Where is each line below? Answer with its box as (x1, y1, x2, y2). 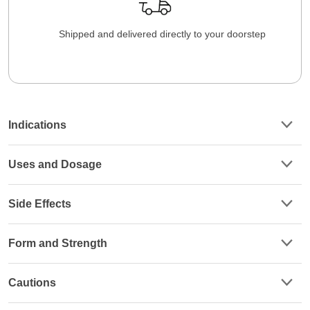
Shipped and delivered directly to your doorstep (58, 28, 266, 39)
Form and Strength (8, 237, 107, 249)
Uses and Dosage (8, 158, 102, 170)
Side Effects (8, 197, 71, 210)
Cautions (8, 276, 56, 289)
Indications (8, 118, 66, 131)
